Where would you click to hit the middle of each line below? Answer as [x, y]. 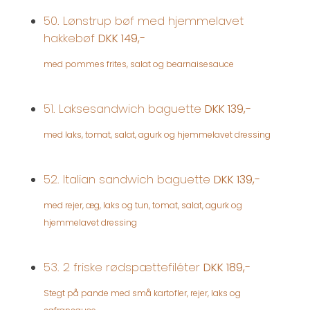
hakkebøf [71, 38]
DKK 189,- [227, 267]
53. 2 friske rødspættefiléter [124, 267]
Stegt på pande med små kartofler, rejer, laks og [142, 293]
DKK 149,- [122, 38]
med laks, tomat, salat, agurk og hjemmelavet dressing [157, 134]
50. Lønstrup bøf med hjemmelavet [144, 20]
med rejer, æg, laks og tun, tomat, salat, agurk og [143, 205]
